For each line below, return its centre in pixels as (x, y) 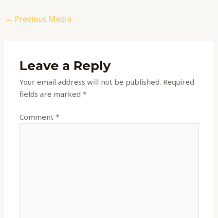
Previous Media (42, 19)
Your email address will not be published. (91, 82)
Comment (38, 117)
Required (179, 82)
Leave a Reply (65, 65)
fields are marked (51, 94)
